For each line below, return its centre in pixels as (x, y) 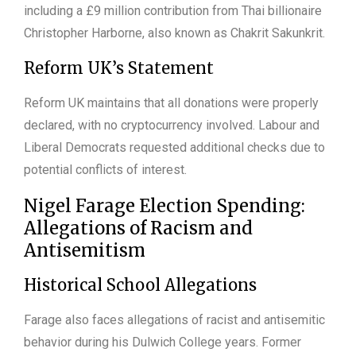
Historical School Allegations (140, 284)
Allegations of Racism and (138, 228)
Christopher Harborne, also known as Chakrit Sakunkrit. (174, 33)
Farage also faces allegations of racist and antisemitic (174, 319)
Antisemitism (85, 250)
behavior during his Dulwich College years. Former (163, 342)
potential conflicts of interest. (105, 169)
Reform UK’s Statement (119, 68)
